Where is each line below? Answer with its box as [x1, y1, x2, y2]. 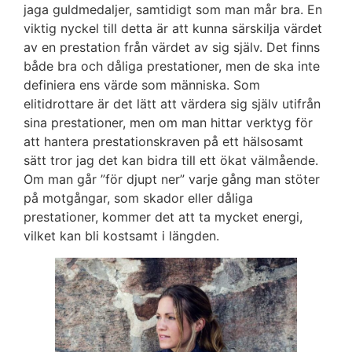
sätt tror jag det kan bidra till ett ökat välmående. [24, 152, 318, 168]
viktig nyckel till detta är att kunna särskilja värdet [24, 20, 322, 36]
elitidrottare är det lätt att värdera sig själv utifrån [24, 95, 321, 112]
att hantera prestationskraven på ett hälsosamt [24, 133, 303, 149]
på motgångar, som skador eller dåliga [24, 189, 253, 206]
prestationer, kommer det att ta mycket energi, [24, 208, 302, 225]
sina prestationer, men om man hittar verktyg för [24, 114, 313, 130]
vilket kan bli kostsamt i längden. [24, 227, 219, 244]
